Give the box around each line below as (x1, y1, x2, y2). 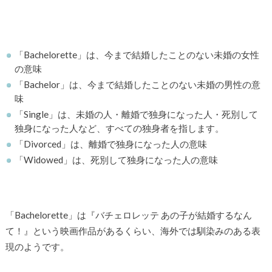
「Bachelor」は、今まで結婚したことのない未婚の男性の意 (15, 79, 261, 90)
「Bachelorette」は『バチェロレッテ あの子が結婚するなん (5, 209, 252, 221)
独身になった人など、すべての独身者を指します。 (15, 123, 225, 134)
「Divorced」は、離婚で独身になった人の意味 (15, 138, 208, 150)
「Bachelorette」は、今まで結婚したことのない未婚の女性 (15, 49, 260, 61)
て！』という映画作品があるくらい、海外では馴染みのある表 (5, 225, 260, 237)
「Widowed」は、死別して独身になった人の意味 (15, 154, 219, 166)
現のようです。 (5, 241, 69, 253)
